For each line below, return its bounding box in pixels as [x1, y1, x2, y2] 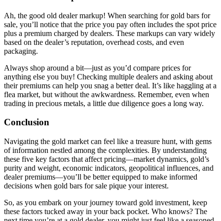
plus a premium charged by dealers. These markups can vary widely [4, 29, 215, 37]
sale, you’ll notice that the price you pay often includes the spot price [4, 20, 217, 29]
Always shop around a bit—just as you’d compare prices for [4, 63, 191, 72]
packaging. [4, 46, 38, 55]
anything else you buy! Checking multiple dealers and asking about [4, 72, 213, 81]
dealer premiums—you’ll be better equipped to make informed [4, 173, 197, 182]
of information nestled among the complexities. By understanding [4, 146, 207, 155]
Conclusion [4, 117, 49, 128]
